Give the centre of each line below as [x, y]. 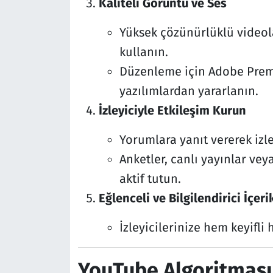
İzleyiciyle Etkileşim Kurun [172, 111]
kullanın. [144, 52]
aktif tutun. [150, 179]
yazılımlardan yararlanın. [189, 91]
